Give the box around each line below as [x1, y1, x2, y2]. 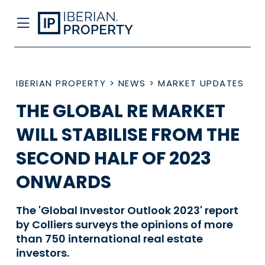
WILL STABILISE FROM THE [16, 122, 240, 147]
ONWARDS [16, 170, 111, 195]
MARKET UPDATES [158, 77, 244, 89]
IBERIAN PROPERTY [16, 77, 106, 89]
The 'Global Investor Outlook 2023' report [16, 203, 238, 218]
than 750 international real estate [16, 231, 203, 246]
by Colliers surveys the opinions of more [16, 217, 233, 232]
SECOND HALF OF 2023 [16, 146, 211, 171]
